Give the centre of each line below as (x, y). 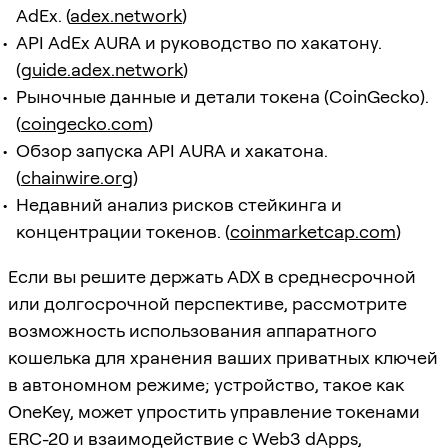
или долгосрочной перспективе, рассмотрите (207, 303)
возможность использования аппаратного (192, 330)
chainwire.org (77, 177)
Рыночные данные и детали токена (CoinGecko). (222, 96)
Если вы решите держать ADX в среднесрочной (212, 276)
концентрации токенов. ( (123, 231)
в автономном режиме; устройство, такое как (206, 384)
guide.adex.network (102, 69)
